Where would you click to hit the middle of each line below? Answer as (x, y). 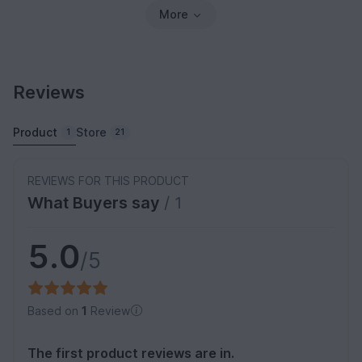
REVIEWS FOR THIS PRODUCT (108, 180)
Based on (55, 310)
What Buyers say (96, 202)
